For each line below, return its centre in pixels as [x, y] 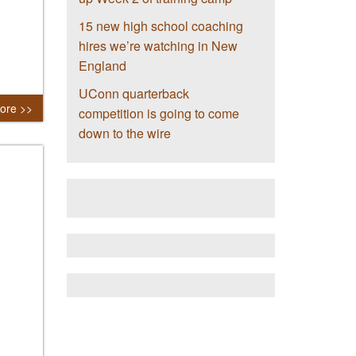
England [102, 66]
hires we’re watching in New [158, 46]
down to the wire [124, 133]
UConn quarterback [133, 94]
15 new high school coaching [161, 26]
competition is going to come [159, 114]
